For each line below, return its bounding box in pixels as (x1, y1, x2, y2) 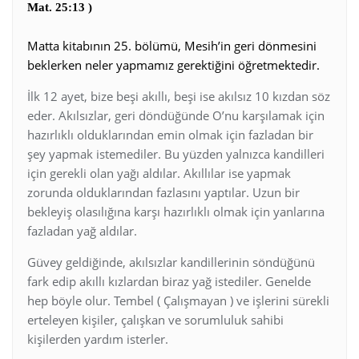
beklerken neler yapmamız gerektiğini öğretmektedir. (27, 56, 320, 73)
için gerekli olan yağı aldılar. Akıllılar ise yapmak (27, 164, 291, 181)
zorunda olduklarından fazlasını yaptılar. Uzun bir (27, 184, 300, 200)
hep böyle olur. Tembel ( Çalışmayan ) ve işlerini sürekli (27, 292, 329, 309)
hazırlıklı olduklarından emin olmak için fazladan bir (27, 126, 313, 143)
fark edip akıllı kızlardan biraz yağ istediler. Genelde (27, 272, 311, 289)
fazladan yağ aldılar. (27, 222, 137, 239)
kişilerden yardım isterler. (27, 330, 168, 347)
